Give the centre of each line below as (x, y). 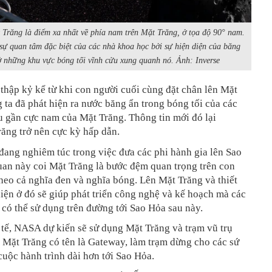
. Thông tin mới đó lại (170, 118)
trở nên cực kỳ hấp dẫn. (70, 132)
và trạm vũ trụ (202, 228)
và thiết (221, 180)
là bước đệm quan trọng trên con (165, 166)
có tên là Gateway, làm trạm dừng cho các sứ (144, 242)
